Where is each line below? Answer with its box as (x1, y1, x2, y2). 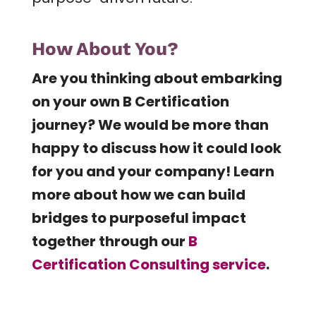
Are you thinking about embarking (31, 68, 282, 88)
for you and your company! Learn (31, 161, 274, 181)
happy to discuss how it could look (31, 138, 281, 158)
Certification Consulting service (31, 254, 266, 274)
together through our (31, 231, 188, 251)
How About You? (31, 37, 178, 59)
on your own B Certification (31, 91, 229, 111)
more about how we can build (31, 184, 245, 205)
